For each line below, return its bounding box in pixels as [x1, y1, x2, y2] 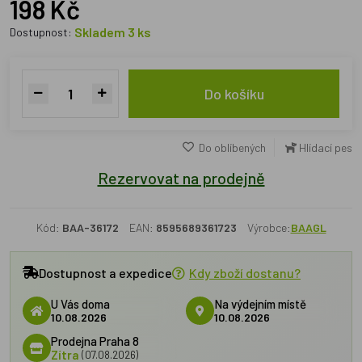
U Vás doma [51, 296, 110, 311]
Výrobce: [246, 221, 291, 234]
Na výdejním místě [213, 296, 306, 311]
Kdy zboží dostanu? [189, 265, 301, 280]
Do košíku [204, 85, 264, 103]
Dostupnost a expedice [39, 264, 172, 280]
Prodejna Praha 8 [51, 333, 139, 348]
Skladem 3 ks [74, 24, 151, 40]
